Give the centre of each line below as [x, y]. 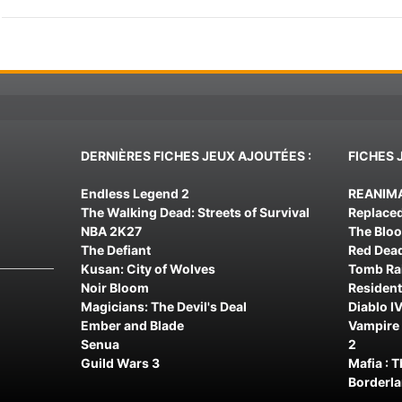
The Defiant [115, 249]
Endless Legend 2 [135, 193]
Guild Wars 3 [120, 363]
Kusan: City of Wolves [148, 268]
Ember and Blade [132, 325]
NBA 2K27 [111, 231]
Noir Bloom [114, 287]
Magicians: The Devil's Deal [163, 306]
